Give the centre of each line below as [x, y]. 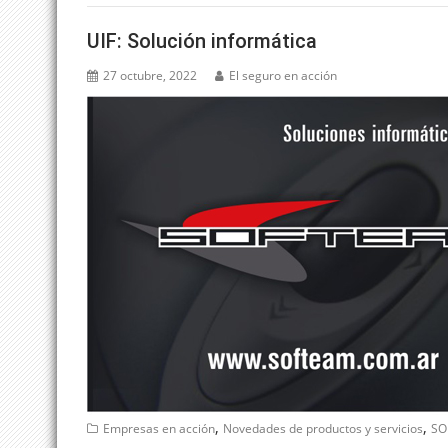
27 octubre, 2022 [150, 75]
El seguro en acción [283, 75]
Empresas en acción [159, 428]
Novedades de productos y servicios [323, 428]
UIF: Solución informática [202, 40]
